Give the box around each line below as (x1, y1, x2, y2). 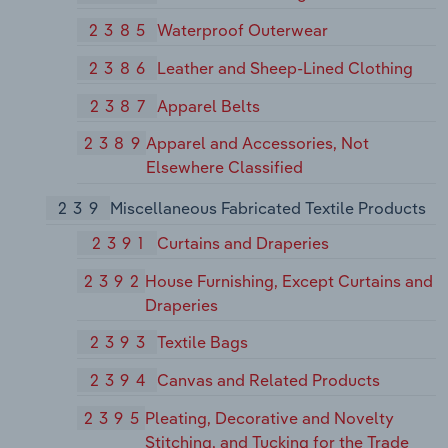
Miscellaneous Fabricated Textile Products (109, 198, 426, 219)
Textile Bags (157, 332, 249, 353)
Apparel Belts (157, 95, 261, 116)
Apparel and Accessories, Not (146, 133, 370, 154)
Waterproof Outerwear (157, 20, 329, 41)
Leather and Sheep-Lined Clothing (157, 57, 414, 78)
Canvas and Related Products (157, 370, 381, 391)
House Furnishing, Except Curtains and (145, 270, 434, 291)
